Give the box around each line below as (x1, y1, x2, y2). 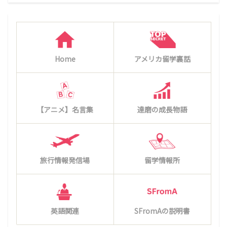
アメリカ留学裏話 (134, 54, 191, 64)
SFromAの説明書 (134, 206, 190, 216)
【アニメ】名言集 (36, 104, 93, 115)
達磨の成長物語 (137, 104, 187, 115)
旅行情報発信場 (40, 155, 90, 166)
